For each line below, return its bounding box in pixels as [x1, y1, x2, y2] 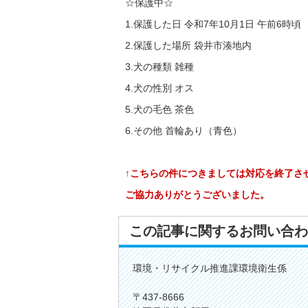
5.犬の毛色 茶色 [125, 104, 194, 115]
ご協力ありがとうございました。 [125, 189, 269, 200]
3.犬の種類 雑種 [125, 61, 194, 72]
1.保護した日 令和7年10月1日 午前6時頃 [125, 19, 301, 30]
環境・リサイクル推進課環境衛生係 [133, 263, 287, 274]
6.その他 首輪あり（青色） [125, 125, 242, 136]
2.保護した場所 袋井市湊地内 [125, 40, 252, 51]
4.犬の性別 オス [125, 82, 194, 93]
